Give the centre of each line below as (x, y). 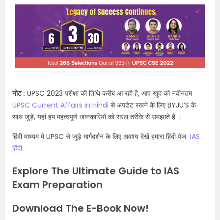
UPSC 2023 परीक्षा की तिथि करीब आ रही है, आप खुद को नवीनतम (109, 93)
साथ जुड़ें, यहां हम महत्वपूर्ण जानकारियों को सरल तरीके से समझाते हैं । (97, 117)
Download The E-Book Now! (81, 208)
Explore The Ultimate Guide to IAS (96, 171)
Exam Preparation (57, 184)
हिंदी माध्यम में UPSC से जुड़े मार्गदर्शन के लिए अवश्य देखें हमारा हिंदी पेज (101, 136)
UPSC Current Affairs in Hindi (60, 105)
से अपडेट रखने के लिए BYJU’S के (152, 105)
